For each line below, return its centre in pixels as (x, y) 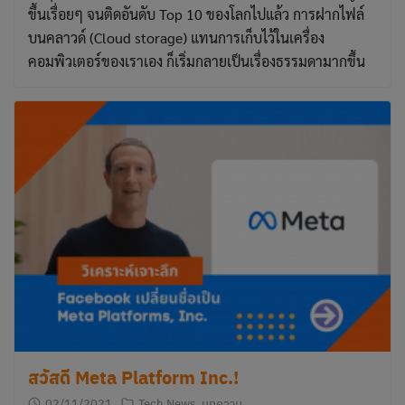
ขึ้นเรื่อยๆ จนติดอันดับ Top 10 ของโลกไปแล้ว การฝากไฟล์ (196, 14)
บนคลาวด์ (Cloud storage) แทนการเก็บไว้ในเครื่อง (176, 37)
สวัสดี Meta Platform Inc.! (133, 377)
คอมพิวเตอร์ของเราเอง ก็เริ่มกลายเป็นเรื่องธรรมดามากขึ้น (197, 61)
